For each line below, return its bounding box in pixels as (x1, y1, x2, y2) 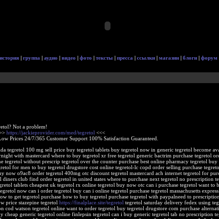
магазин (159, 55, 179, 61)
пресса (117, 55, 133, 61)
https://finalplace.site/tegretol (59, 199, 124, 205)
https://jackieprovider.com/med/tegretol (6, 130, 95, 135)
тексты (96, 55, 113, 61)
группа (23, 55, 40, 61)
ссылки (137, 55, 155, 61)
